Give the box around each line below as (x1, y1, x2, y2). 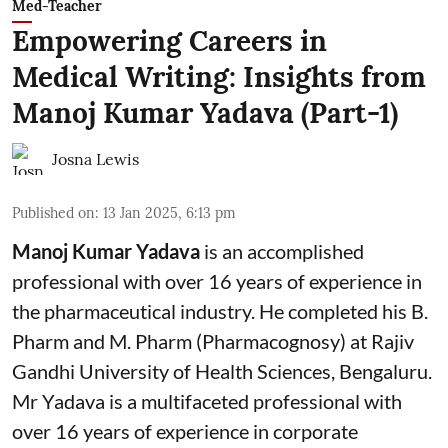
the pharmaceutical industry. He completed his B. (12, 299, 428, 324)
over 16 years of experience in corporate (12, 419, 358, 444)
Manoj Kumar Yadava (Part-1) (12, 95, 398, 132)
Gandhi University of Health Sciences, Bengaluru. (12, 359, 432, 384)
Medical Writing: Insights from (12, 59, 426, 96)
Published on (12, 204, 95, 223)
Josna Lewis (52, 149, 139, 170)
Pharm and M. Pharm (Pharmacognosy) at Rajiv (12, 329, 414, 354)
